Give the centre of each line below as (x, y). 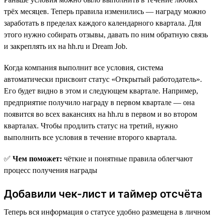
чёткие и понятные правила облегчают (127, 158)
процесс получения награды (51, 170)
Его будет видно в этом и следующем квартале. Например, (101, 91)
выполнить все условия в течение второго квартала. (90, 137)
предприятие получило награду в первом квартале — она (99, 102)
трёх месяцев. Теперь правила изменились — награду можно (105, 11)
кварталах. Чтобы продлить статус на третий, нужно (91, 125)
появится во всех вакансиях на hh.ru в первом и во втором (101, 114)
